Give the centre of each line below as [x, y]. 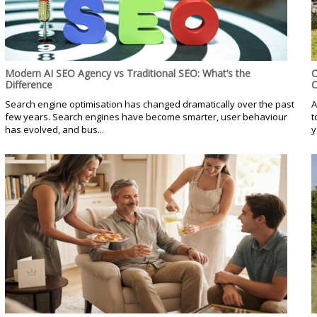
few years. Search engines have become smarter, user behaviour [146, 116]
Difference [28, 84]
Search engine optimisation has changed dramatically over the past [149, 104]
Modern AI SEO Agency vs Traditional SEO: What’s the [127, 73]
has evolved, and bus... [54, 129]
